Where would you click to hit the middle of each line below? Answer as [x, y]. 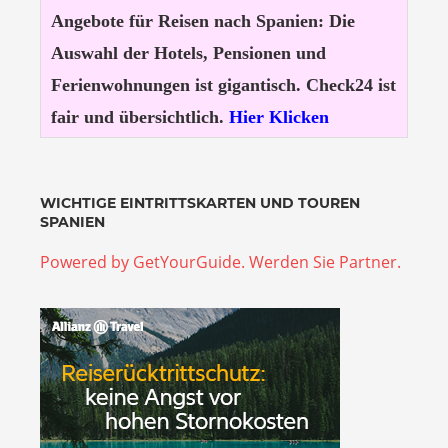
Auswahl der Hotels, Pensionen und [188, 53]
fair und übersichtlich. [139, 117]
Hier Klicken [278, 117]
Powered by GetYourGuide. [142, 262]
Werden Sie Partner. [325, 262]
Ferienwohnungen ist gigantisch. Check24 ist [223, 85]
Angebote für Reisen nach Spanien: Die [202, 21]
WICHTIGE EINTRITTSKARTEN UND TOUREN [200, 203]
